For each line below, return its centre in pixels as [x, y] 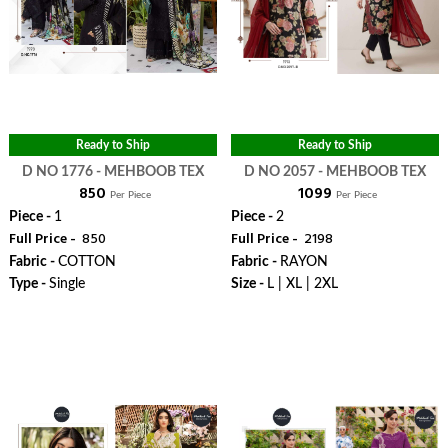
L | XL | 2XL [302, 284]
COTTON [86, 262]
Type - [28, 284]
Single [66, 284]
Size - [248, 284]
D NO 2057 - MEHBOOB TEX [372, 172]
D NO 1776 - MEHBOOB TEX [149, 172]
